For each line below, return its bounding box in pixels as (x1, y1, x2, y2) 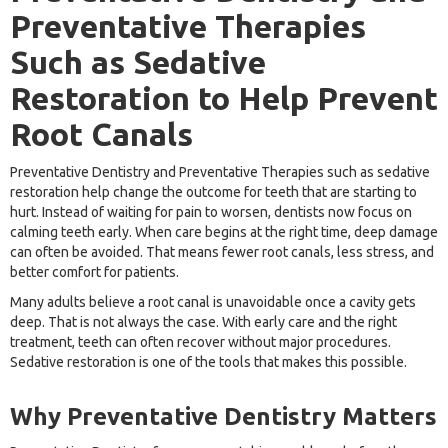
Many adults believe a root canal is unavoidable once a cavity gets (10, 294, 416, 311)
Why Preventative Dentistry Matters (10, 403, 437, 431)
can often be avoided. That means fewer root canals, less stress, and (10, 244, 434, 261)
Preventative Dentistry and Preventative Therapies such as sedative (10, 164, 430, 181)
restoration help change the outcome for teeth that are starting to (10, 184, 417, 201)
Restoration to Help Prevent (10, 80, 438, 117)
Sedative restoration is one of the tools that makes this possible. (10, 354, 407, 371)
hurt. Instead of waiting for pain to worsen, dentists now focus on (10, 204, 412, 221)
